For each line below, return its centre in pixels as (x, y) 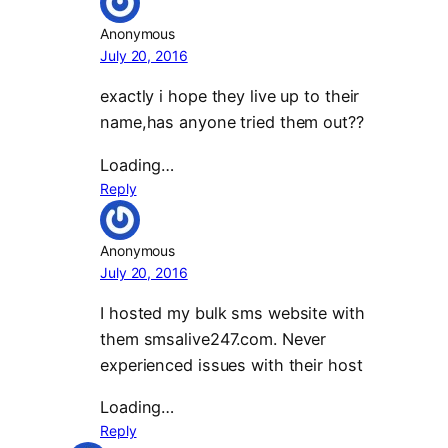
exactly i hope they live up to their (230, 96)
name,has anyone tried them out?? (232, 122)
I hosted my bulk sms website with (232, 312)
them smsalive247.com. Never (213, 338)
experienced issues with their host (231, 364)
